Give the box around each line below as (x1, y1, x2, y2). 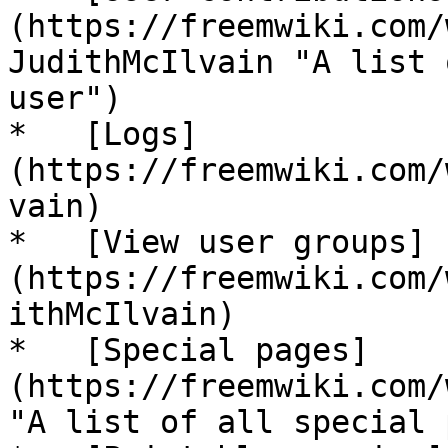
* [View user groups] (8, 224, 426, 260)
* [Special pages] (8, 332, 369, 368)
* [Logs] (8, 116, 198, 152)
